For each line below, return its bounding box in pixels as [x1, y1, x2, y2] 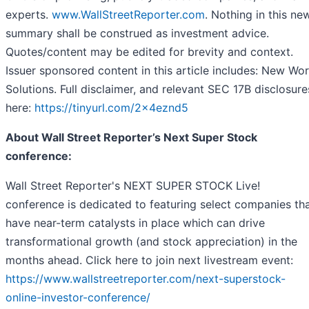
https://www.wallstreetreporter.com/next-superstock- [6, 271, 286, 286]
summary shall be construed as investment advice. [6, 26, 269, 40]
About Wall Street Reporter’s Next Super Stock [6, 130, 257, 144]
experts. [6, 7, 48, 21]
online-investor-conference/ [6, 290, 150, 304]
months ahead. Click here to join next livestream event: [6, 252, 293, 267]
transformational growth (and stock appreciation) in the [6, 234, 297, 248]
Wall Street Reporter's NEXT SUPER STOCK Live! [6, 178, 260, 192]
